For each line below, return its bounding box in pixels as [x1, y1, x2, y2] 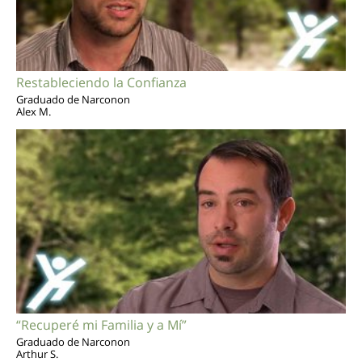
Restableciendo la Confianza [16, 73, 187, 91]
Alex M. [16, 103, 51, 119]
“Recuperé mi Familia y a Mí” [16, 316, 187, 335]
